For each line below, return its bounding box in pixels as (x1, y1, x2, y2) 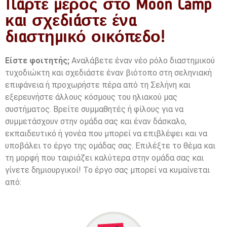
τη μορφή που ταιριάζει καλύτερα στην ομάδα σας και (5, 153, 204, 163)
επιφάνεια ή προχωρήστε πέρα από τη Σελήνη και (5, 80, 191, 90)
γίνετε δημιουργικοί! (5, 165, 83, 175)
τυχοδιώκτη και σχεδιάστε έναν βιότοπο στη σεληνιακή (5, 68, 212, 78)
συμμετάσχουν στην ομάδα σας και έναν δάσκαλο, (5, 117, 186, 127)
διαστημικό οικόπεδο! (5, 27, 165, 47)
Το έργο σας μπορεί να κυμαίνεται (83, 165, 210, 175)
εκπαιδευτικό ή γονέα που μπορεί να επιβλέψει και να (5, 129, 207, 139)
